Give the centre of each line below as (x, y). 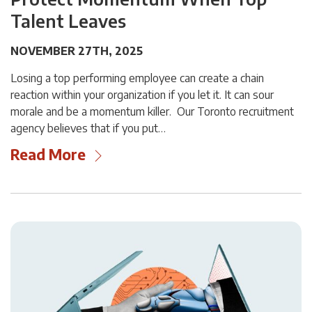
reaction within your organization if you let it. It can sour (142, 95)
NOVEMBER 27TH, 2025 (77, 51)
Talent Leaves (68, 21)
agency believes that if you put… (88, 128)
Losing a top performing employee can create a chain (137, 78)
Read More (48, 155)
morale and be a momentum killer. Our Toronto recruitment (152, 112)
